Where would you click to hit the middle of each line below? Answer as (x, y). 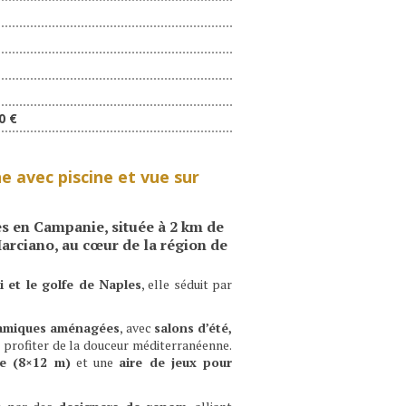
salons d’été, (193, 328)
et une (95, 362)
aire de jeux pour (176, 362)
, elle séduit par (186, 284)
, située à (136, 226)
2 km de (196, 226)
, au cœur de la (107, 244)
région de (193, 244)
